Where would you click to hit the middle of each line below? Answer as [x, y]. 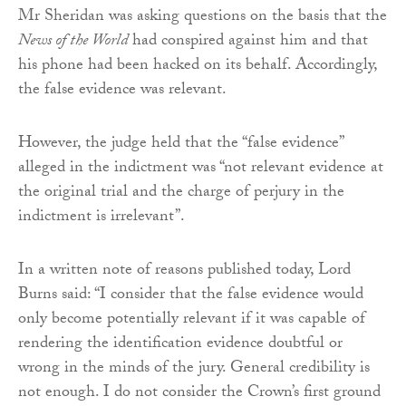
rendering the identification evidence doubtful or [180, 344]
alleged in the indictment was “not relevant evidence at [201, 169]
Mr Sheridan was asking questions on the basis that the [203, 17]
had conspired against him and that [248, 42]
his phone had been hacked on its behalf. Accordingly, [198, 66]
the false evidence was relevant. [122, 91]
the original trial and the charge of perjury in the [181, 193]
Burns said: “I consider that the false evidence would [191, 295]
